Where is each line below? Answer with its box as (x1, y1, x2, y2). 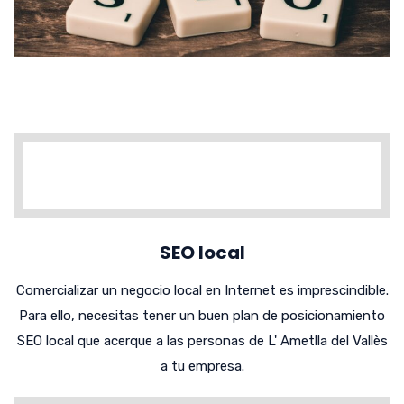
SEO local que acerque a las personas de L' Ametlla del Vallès (16, 333, 388, 350)
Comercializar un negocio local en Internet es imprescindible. (15, 282, 389, 299)
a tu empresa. (160, 358, 244, 375)
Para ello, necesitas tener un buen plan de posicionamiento (19, 308, 385, 325)
